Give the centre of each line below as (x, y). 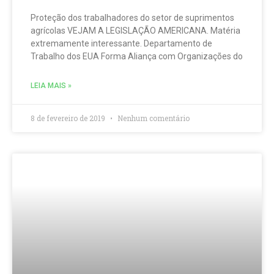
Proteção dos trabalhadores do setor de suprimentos (132, 18)
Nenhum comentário (153, 118)
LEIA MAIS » (51, 86)
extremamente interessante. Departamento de (121, 43)
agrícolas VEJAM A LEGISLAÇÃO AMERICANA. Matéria (135, 31)
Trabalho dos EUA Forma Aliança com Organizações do (137, 56)
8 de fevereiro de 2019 (69, 118)
